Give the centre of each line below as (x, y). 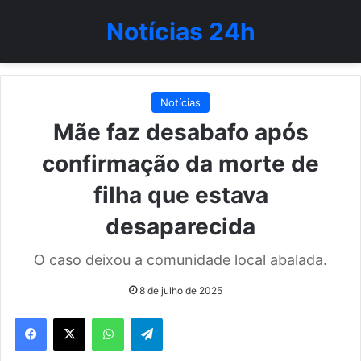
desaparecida (180, 226)
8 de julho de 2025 (181, 290)
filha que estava (180, 195)
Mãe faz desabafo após (180, 132)
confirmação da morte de (180, 164)
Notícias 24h (180, 31)
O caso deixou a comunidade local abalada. (180, 260)
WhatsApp (149, 317)
